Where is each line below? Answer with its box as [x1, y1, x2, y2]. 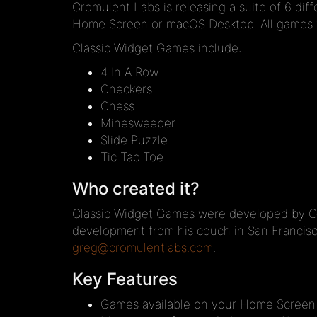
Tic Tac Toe [100, 149, 163, 164]
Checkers [100, 81, 152, 96]
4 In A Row [100, 64, 158, 79]
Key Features [72, 268, 178, 289]
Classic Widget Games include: [72, 40, 241, 55]
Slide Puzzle [100, 132, 168, 147]
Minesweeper [100, 115, 175, 130]
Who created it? [72, 178, 200, 199]
